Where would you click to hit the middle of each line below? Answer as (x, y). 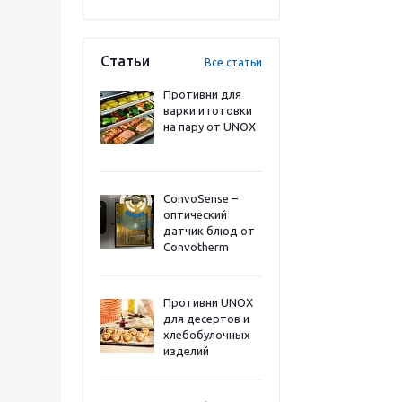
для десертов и (206, 319)
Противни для (202, 94)
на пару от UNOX (210, 127)
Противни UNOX (208, 302)
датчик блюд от (209, 231)
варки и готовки (208, 110)
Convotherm (196, 247)
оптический (195, 214)
